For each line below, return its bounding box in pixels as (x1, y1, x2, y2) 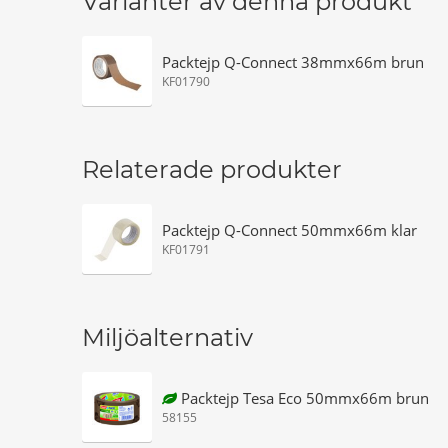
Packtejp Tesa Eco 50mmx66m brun (181, 388, 429, 408)
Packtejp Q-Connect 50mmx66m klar (162, 220, 417, 240)
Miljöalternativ (82, 323, 253, 352)
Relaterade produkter (82, 155, 342, 184)
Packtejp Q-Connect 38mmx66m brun (162, 52, 424, 72)
